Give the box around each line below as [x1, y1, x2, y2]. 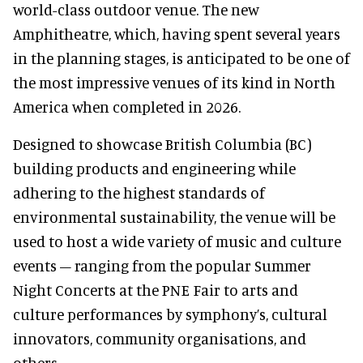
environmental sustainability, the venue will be [13, 207, 335, 227]
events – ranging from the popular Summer [13, 256, 311, 275]
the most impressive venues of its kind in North [13, 73, 335, 92]
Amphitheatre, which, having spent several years [13, 24, 340, 44]
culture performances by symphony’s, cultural [13, 305, 327, 324]
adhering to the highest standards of [13, 183, 265, 203]
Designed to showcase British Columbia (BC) [13, 135, 312, 154]
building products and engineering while [13, 159, 296, 178]
